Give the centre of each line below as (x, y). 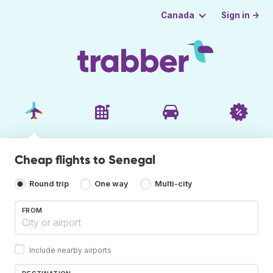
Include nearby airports (70, 250)
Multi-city (173, 184)
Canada (177, 15)
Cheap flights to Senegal (85, 159)
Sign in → (241, 15)
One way (112, 184)
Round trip (49, 184)
